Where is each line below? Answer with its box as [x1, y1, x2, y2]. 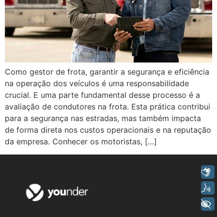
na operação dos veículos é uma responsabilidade [5, 78, 189, 89]
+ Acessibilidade [125, 199, 187, 209]
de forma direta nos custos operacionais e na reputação [5, 125, 211, 135]
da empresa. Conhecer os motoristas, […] [5, 137, 157, 147]
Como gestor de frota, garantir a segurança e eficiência [5, 67, 209, 77]
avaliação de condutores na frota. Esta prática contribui [5, 102, 210, 112]
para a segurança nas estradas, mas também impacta [5, 113, 201, 124]
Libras [164, 167, 187, 177]
